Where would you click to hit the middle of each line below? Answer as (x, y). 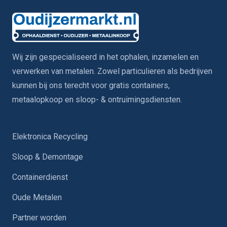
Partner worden (39, 218)
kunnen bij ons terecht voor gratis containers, (91, 86)
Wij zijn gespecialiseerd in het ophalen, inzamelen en (105, 57)
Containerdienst (40, 177)
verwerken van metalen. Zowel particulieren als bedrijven (112, 71)
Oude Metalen (37, 198)
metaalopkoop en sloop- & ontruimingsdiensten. (97, 100)
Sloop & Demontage (48, 157)
